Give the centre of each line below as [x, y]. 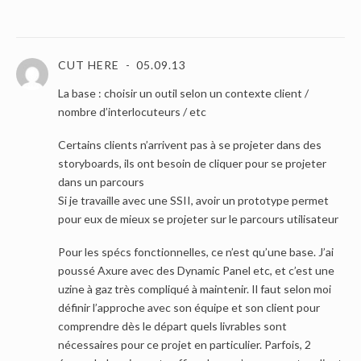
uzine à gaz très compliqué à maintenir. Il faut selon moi [195, 289]
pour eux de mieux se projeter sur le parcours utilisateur [198, 219]
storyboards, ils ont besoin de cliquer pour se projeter [192, 164]
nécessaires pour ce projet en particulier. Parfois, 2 [185, 345]
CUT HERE [89, 65]
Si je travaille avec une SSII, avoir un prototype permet [193, 201]
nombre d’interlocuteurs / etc [132, 112]
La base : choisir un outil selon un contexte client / [183, 93]
